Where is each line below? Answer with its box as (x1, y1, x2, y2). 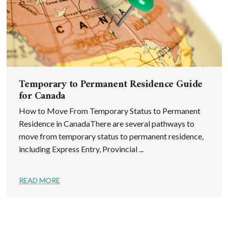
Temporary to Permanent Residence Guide (18, 76, 203, 94)
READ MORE (18, 176, 60, 185)
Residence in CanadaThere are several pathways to (18, 119, 194, 129)
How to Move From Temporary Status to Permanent (18, 106, 201, 116)
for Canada (18, 88, 65, 106)
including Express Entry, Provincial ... (18, 144, 144, 154)
